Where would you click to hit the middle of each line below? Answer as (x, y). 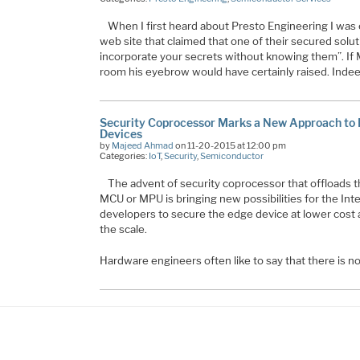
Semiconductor (231, 156)
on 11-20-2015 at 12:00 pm (229, 146)
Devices (121, 134)
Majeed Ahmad (142, 146)
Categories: (124, 156)
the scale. (123, 229)
